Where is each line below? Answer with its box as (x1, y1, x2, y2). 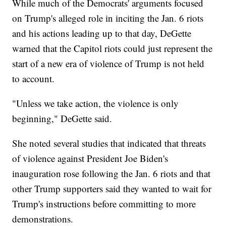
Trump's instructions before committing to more (12, 197, 196, 210)
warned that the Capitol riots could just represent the (12, 41, 213, 54)
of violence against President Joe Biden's (12, 151, 168, 164)
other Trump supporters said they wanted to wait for (12, 182, 212, 195)
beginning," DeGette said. (12, 111, 112, 125)
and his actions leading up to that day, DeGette (12, 26, 192, 39)
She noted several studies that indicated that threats (12, 136, 206, 149)
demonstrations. (12, 212, 74, 225)
